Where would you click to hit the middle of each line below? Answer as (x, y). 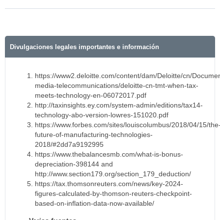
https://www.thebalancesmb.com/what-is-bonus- (109, 154)
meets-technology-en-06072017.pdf (91, 95)
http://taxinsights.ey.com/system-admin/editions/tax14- (119, 105)
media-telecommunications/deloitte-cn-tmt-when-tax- (117, 85)
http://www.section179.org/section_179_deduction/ (113, 174)
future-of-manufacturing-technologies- (94, 134)
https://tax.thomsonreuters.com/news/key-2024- (109, 183)
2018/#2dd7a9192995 (69, 144)
